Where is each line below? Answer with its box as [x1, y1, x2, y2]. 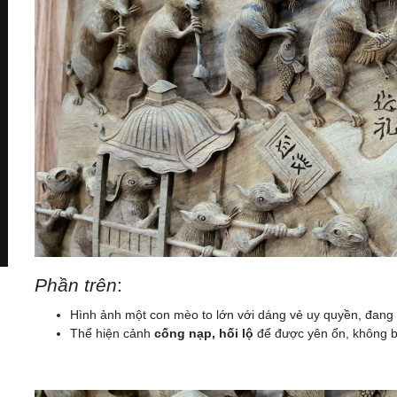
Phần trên [35, 275, 117, 296]
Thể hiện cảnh [70, 326, 154, 341]
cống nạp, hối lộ [154, 326, 253, 341]
